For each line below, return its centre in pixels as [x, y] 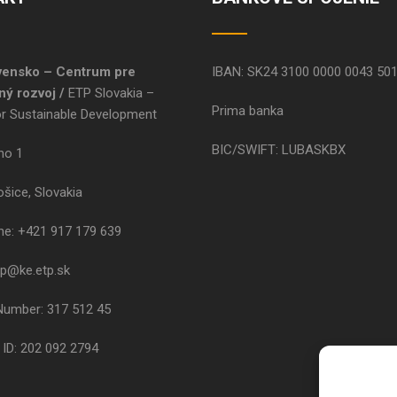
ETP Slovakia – [111, 93]
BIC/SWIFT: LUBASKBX [279, 150]
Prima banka [248, 111]
